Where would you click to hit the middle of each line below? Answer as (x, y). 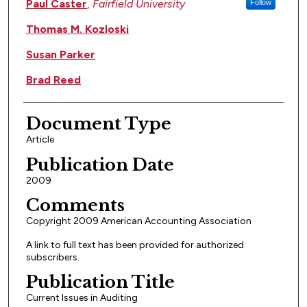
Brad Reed (53, 79)
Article (40, 139)
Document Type (98, 123)
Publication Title (100, 282)
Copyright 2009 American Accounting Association (138, 221)
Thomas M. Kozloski (77, 29)
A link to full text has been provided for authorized (135, 245)
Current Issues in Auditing (82, 298)
